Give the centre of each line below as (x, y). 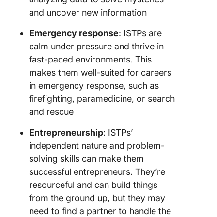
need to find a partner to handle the (100, 211)
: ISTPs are (140, 33)
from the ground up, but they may (97, 198)
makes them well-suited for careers (100, 72)
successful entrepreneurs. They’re (97, 172)
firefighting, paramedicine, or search (102, 99)
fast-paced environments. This (90, 59)
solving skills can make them (86, 159)
